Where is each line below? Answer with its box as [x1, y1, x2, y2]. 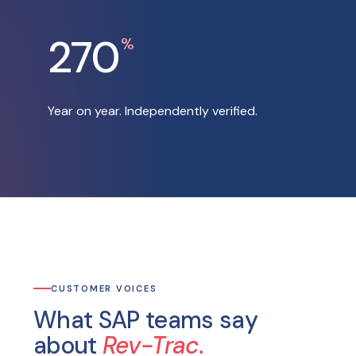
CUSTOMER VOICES [51, 283, 157, 294]
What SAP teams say [33, 304, 258, 335]
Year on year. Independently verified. [48, 103, 257, 119]
